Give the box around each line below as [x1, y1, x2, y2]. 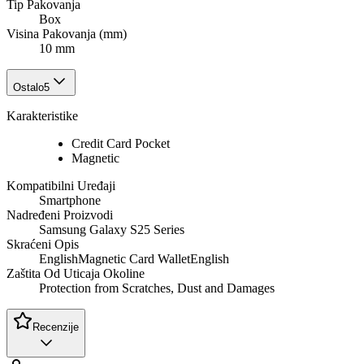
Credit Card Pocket [71, 136, 170, 151]
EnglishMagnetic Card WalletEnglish [39, 252, 229, 266]
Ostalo [13, 81, 44, 94]
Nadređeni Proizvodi [6, 208, 113, 223]
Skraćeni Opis [6, 237, 79, 252]
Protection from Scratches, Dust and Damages [39, 281, 275, 296]
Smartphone [39, 193, 101, 208]
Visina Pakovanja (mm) [6, 27, 127, 41]
